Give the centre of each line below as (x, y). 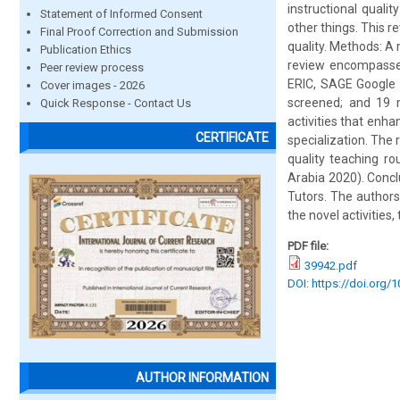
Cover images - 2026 (92, 85)
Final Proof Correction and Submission (139, 32)
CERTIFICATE (232, 138)
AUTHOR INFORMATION (202, 378)
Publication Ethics (86, 50)
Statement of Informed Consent (121, 14)
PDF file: (309, 246)
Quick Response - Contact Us (116, 103)
